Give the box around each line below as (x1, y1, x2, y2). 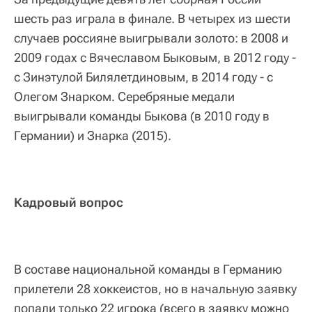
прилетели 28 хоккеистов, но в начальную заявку (14, 281, 297, 296)
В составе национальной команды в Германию (14, 261, 282, 276)
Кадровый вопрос (14, 194, 123, 210)
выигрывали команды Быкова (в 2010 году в (14, 108, 270, 123)
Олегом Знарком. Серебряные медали (14, 88, 235, 104)
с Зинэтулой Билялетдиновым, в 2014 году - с (14, 69, 273, 84)
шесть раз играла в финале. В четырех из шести (14, 10, 290, 26)
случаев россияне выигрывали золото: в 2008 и (14, 30, 288, 45)
